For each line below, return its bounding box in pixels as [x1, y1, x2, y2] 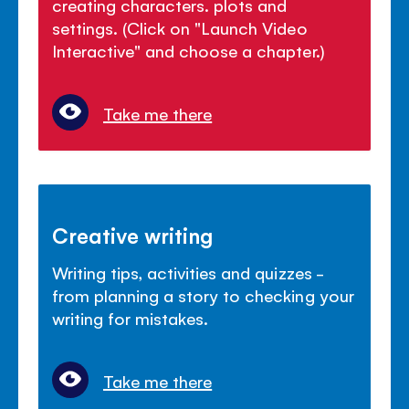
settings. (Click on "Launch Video [52, 16, 308, 38]
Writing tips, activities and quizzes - [52, 260, 323, 283]
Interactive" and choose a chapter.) [52, 38, 325, 61]
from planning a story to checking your [52, 283, 354, 306]
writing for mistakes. [52, 306, 209, 329]
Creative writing [52, 220, 214, 248]
